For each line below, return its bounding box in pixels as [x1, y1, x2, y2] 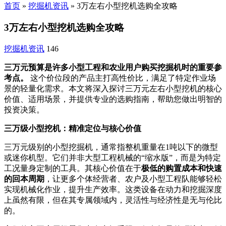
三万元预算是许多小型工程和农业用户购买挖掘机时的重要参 [4, 63, 222, 72]
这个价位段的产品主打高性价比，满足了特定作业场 [28, 73, 216, 82]
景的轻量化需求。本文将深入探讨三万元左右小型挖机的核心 [4, 84, 222, 93]
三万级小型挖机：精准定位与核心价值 [4, 124, 141, 133]
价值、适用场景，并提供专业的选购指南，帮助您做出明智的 [4, 94, 222, 103]
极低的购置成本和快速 [141, 163, 222, 173]
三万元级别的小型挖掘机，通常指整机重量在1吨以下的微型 [4, 142, 218, 151]
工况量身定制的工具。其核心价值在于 [4, 163, 141, 173]
